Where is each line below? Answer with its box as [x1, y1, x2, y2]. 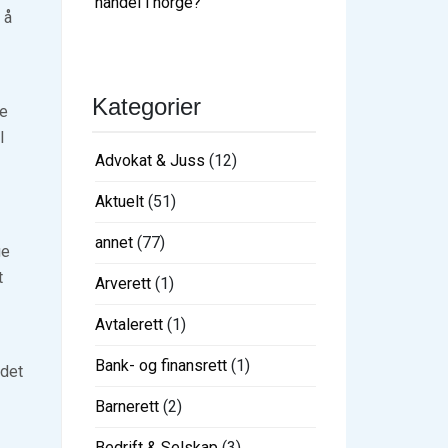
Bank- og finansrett [95, 355, 227, 375]
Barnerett [95, 396, 159, 416]
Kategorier [92, 92, 201, 120]
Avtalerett [95, 314, 163, 334]
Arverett [95, 273, 151, 293]
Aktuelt [95, 191, 144, 211]
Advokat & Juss [95, 150, 205, 170]
